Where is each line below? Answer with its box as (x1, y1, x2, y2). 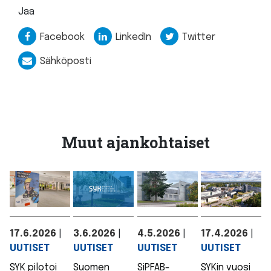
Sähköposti (40, 56, 91, 67)
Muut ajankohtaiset (61, 132, 210, 153)
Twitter (182, 32, 215, 43)
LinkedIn (116, 32, 151, 43)
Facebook (40, 32, 85, 43)
